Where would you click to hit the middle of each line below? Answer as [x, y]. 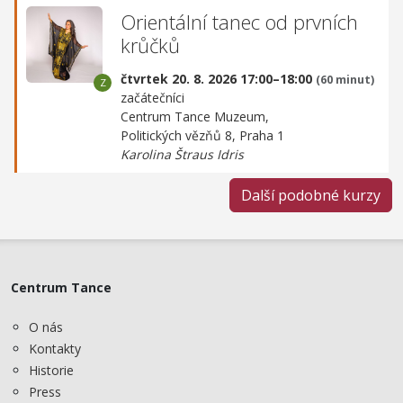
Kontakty [55, 349]
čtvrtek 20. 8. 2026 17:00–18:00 [218, 78]
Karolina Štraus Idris [182, 154]
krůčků [150, 45]
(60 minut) [345, 79]
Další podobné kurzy [311, 195]
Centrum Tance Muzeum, [195, 116]
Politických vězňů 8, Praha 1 [202, 135]
